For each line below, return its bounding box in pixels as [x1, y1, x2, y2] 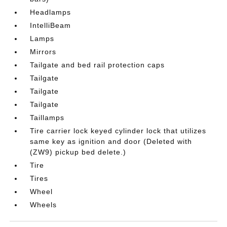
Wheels [30, 201, 57, 209]
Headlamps [30, 8, 71, 16]
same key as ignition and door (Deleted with [30, 137, 193, 145]
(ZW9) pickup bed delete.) [30, 148, 127, 156]
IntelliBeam [30, 21, 71, 29]
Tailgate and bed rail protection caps [30, 61, 165, 69]
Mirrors [30, 48, 57, 56]
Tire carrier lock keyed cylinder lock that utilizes [30, 127, 207, 135]
